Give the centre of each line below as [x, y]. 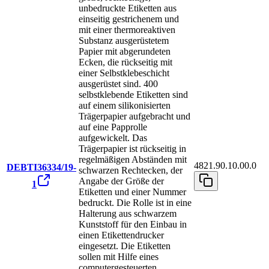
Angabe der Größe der [121, 181]
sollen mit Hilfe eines [119, 257]
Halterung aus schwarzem [128, 214]
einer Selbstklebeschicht [124, 73]
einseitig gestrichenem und [129, 19]
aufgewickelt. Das [113, 138]
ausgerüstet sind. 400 [118, 84]
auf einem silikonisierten [125, 106]
